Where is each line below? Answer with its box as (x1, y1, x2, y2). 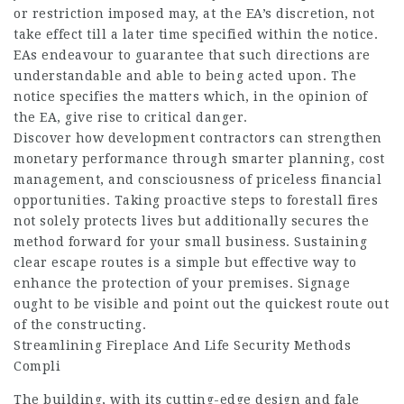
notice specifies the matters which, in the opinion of (14, 89, 368, 104)
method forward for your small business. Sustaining (14, 234, 367, 249)
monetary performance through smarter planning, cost (14, 151, 385, 166)
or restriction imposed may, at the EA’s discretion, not (14, 6, 375, 21)
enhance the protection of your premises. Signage (14, 276, 350, 290)
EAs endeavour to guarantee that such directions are (14, 48, 371, 62)
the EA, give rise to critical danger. (14, 110, 248, 124)
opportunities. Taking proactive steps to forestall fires (14, 193, 378, 207)
